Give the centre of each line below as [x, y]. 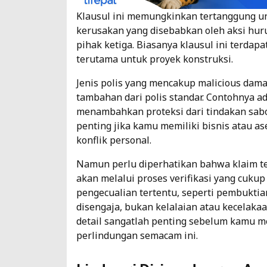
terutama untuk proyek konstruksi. [155, 59]
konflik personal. [114, 140]
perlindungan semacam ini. [137, 235]
